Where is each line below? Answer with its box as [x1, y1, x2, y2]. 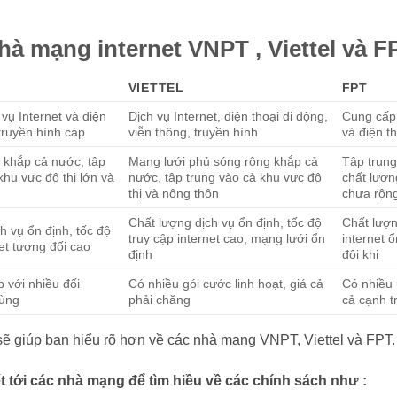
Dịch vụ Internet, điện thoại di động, [128, 109, 328, 124]
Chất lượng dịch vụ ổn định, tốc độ [128, 215, 322, 230]
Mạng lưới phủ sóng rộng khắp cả [128, 154, 318, 169]
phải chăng [128, 292, 191, 307]
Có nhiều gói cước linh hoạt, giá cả [128, 276, 323, 292]
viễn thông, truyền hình [128, 125, 258, 140]
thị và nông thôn [128, 186, 219, 201]
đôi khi [341, 247, 378, 262]
